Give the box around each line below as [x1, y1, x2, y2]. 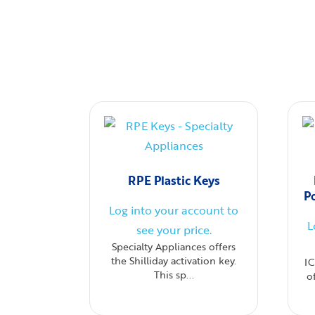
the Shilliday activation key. [111, 254, 237, 267]
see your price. [136, 221, 212, 238]
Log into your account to [109, 202, 239, 218]
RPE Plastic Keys [127, 171, 220, 189]
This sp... [153, 268, 194, 281]
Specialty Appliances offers [112, 240, 236, 253]
